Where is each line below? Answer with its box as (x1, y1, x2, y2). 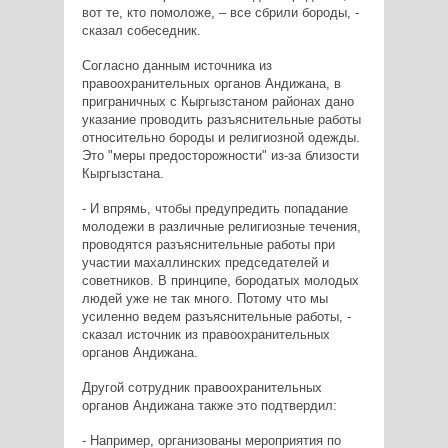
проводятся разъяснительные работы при (81, 236, 335, 252)
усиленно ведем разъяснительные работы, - (81, 308, 351, 324)
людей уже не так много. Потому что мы (81, 290, 328, 306)
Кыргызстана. (81, 165, 164, 181)
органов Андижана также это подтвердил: (81, 397, 337, 413)
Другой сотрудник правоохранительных (81, 379, 322, 395)
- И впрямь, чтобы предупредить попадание (81, 200, 348, 216)
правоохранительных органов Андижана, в (81, 75, 341, 91)
